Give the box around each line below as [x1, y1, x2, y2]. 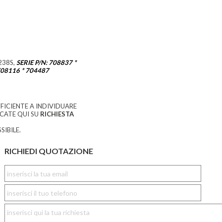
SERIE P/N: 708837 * [16, 58, 76, 67]
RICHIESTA [40, 110, 74, 118]
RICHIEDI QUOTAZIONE [4, 146, 93, 156]
